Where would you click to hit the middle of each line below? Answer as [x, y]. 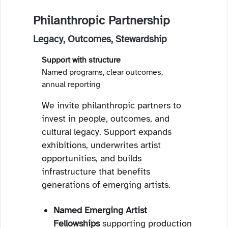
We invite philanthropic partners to [111, 105]
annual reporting [71, 84]
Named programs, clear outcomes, [102, 72]
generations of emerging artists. [106, 185]
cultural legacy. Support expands [107, 132]
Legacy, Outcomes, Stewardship [100, 39]
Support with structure [81, 60]
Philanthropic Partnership [102, 20]
